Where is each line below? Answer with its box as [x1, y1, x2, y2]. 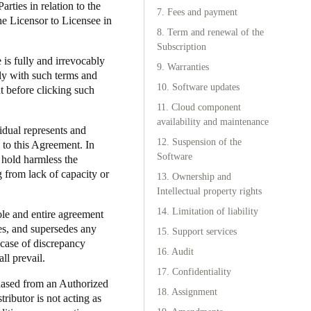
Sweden [7, 127, 37, 137]
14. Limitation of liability [157, 206, 258, 217]
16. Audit [157, 246, 194, 257]
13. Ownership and [157, 171, 231, 182]
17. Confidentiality [157, 267, 231, 277]
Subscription [157, 42, 206, 52]
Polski [7, 94, 31, 104]
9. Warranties [157, 62, 209, 72]
